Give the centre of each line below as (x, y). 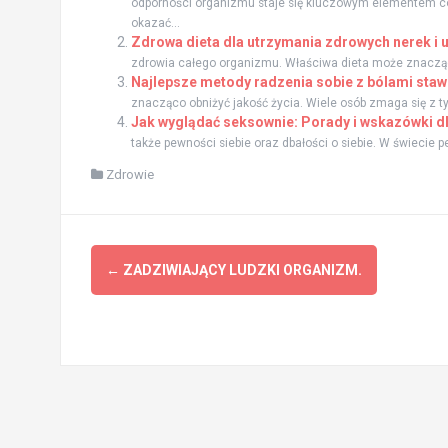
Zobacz (134, 263)
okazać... (155, 22)
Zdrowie (129, 174)
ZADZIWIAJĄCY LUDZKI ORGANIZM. (240, 269)
